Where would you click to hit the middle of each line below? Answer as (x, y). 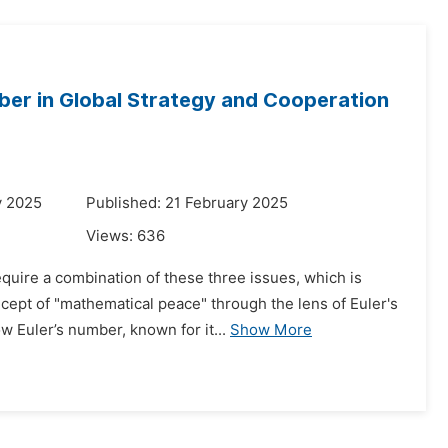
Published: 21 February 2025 (187, 203)
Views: (111, 236)
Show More (271, 330)
